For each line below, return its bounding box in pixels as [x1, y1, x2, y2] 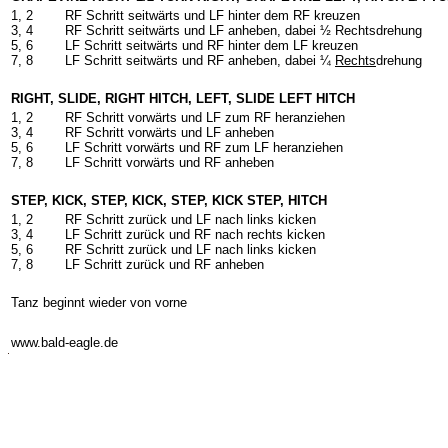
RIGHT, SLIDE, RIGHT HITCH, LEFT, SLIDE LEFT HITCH [11, 91, 355, 106]
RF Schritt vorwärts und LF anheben [65, 125, 274, 140]
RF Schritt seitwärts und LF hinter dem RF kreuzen [65, 8, 360, 23]
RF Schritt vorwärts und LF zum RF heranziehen [65, 110, 345, 125]
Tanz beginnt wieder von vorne [11, 295, 187, 310]
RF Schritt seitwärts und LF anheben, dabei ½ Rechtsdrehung [65, 23, 422, 38]
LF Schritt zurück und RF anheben [65, 257, 264, 272]
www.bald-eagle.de [11, 335, 118, 350]
